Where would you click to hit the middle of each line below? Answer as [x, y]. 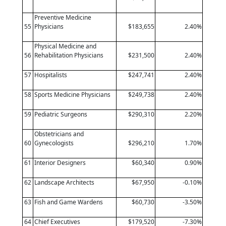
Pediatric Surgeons [61, 114]
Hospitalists [51, 75]
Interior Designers [60, 162]
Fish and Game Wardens [69, 202]
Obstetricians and [59, 134]
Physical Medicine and [66, 46]
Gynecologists [54, 143]
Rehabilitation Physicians [69, 55]
